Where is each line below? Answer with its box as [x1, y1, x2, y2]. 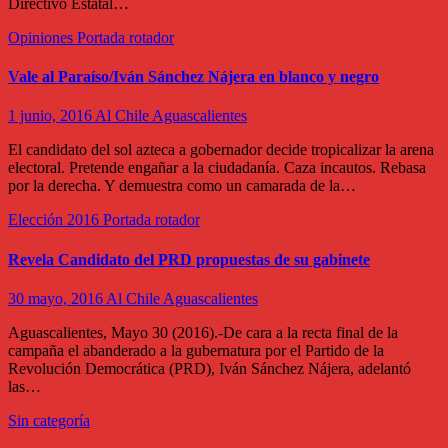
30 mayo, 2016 [8, 289, 106, 307]
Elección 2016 [8, 211, 103, 229]
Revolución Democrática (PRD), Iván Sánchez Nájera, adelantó [8, 359, 411, 377]
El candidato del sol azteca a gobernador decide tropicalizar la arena [8, 141, 434, 159]
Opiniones [8, 28, 77, 46]
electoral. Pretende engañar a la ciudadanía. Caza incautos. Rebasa [8, 159, 426, 177]
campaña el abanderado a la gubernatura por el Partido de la [8, 341, 384, 359]
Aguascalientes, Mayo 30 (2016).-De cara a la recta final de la [8, 323, 398, 341]
